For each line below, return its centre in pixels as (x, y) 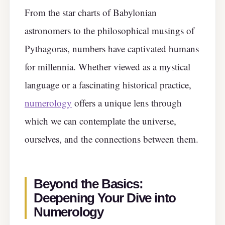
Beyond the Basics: (88, 184)
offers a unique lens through (127, 103)
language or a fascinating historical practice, (108, 85)
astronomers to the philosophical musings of (109, 31)
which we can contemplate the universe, (100, 121)
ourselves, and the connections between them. (111, 139)
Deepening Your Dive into (105, 198)
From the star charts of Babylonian (91, 13)
